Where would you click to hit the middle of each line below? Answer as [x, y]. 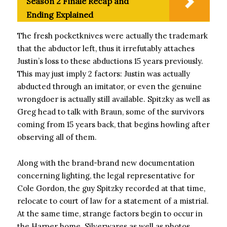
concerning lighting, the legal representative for [106, 176]
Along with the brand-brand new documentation [106, 163]
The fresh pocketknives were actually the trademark [112, 36]
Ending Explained [60, 15]
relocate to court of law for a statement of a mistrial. [113, 201]
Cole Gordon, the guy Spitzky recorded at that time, [111, 188]
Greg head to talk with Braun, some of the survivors [111, 112]
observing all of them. [57, 137]
